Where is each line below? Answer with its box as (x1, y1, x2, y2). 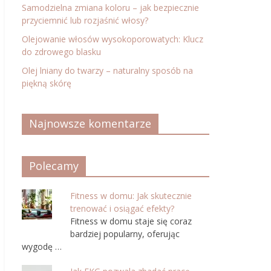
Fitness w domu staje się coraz (70, 215, 192, 227)
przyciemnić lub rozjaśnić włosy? (22, 15, 148, 26)
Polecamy (29, 158, 79, 173)
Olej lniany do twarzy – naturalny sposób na (22, 65, 193, 76)
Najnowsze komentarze (29, 116, 151, 131)
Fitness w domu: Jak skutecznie (70, 190, 192, 201)
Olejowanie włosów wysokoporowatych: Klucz (22, 33, 203, 45)
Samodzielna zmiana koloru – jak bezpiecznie (22, 2, 199, 13)
